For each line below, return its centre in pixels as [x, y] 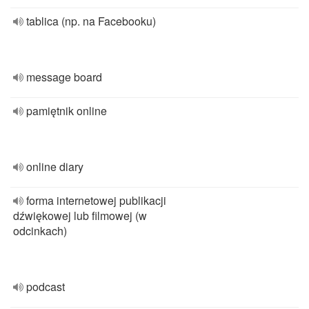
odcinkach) [40, 231]
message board [64, 77]
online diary [55, 167]
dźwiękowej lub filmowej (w [80, 216]
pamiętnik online [67, 111]
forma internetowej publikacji [96, 200]
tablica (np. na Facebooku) [91, 21]
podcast [46, 287]
